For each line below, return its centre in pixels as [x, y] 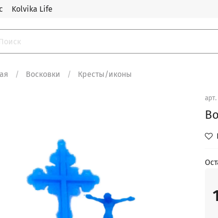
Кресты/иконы [105, 74]
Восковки [43, 74]
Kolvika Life [32, 9]
